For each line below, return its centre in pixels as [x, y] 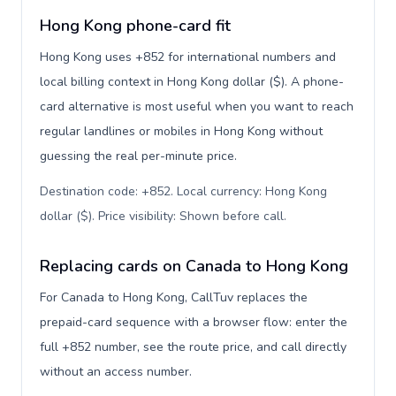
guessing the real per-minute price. [138, 156]
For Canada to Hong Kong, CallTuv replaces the [174, 297]
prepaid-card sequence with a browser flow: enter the [194, 322]
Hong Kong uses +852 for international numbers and [188, 57]
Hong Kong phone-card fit [135, 26]
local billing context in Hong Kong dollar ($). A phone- [192, 82]
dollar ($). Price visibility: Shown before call [162, 216]
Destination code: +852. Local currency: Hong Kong [183, 191]
